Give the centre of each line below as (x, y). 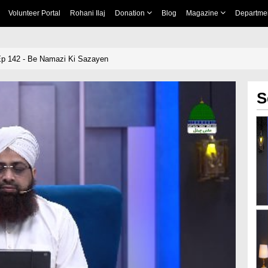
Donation (130, 13)
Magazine (203, 13)
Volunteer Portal (34, 13)
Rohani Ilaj (87, 13)
